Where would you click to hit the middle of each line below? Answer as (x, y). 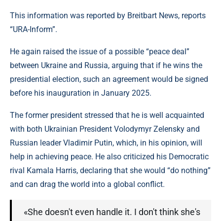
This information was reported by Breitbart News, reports (108, 16)
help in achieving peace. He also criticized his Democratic (109, 157)
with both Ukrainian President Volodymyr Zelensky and (105, 129)
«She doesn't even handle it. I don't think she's (112, 212)
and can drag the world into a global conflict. (87, 184)
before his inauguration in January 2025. (81, 93)
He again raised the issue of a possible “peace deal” (100, 52)
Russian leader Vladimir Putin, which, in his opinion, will (106, 143)
